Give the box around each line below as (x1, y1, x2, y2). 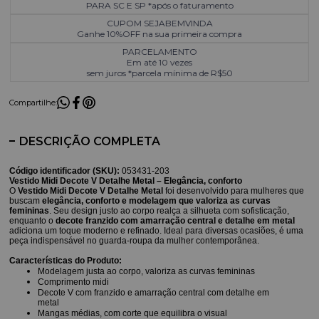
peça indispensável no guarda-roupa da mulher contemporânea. (9, 236, 260, 246)
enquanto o (9, 216, 56, 226)
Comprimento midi (38, 277, 110, 287)
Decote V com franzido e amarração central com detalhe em (38, 288, 270, 298)
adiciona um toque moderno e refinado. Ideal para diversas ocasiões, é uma (9, 226, 304, 236)
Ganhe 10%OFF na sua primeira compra (76, 28, 242, 39)
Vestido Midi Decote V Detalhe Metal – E (9, 176, 170, 186)
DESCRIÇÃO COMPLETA (19, 135, 161, 148)
